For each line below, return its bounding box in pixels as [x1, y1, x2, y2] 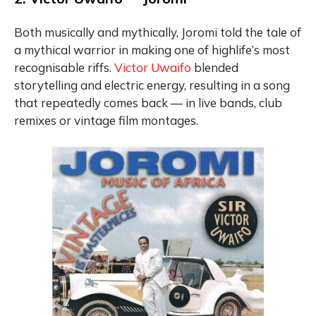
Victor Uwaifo [114, 59, 191, 75]
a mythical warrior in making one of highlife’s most [14, 42, 290, 57]
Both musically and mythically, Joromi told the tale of [14, 24, 301, 39]
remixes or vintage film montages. [14, 112, 198, 128]
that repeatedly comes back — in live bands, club [14, 95, 282, 110]
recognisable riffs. [14, 59, 114, 75]
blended [191, 59, 238, 75]
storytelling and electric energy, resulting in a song [14, 77, 290, 92]
